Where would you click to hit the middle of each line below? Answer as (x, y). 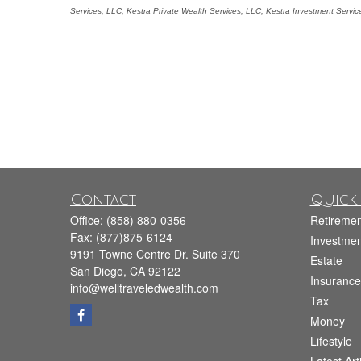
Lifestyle (331, 341)
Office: (88, 220)
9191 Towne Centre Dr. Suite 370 (155, 254)
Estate (326, 260)
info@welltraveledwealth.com (144, 288)
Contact (103, 200)
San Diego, (98, 271)
